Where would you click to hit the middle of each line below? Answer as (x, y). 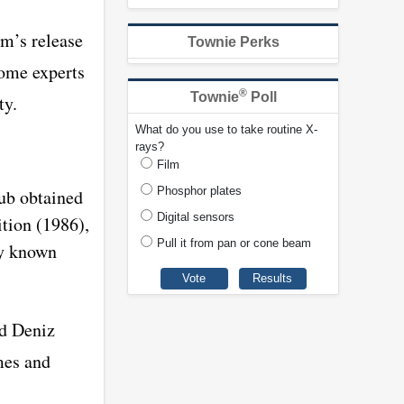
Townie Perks (233, 42)
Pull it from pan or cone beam (234, 243)
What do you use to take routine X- (226, 130)
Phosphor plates (199, 191)
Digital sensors (196, 217)
